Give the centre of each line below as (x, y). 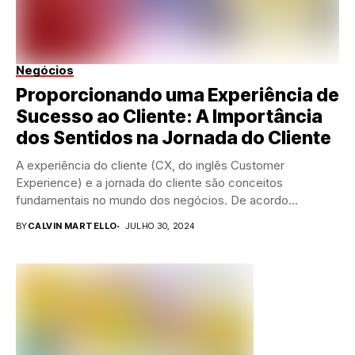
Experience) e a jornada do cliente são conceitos (149, 183)
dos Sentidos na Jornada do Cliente (174, 138)
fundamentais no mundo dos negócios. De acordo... (157, 200)
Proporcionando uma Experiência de (177, 95)
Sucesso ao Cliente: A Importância (169, 117)
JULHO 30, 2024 (160, 226)
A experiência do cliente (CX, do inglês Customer (150, 166)
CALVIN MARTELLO (72, 226)
